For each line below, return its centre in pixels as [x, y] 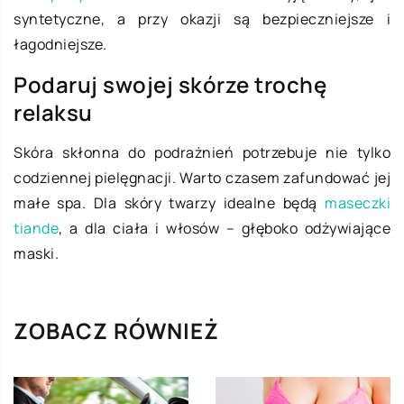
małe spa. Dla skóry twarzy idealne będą [169, 202]
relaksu [53, 112]
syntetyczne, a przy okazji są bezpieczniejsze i [202, 18]
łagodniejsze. [60, 44]
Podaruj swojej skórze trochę [170, 84]
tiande [36, 228]
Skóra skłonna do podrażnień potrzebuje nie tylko [202, 152]
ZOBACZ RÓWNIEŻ [116, 330]
